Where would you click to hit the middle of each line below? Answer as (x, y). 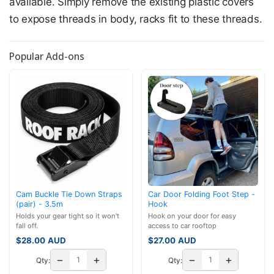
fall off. (27, 226)
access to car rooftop (182, 226)
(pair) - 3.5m (39, 204)
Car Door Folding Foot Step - (202, 194)
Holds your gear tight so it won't (68, 216)
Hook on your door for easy (192, 216)
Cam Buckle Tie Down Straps (69, 194)
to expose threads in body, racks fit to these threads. (136, 19)
